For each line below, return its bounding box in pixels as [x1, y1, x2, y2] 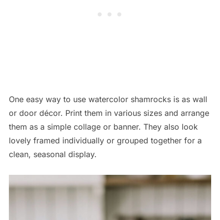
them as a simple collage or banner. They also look [8, 121, 198, 132]
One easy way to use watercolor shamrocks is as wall [8, 94, 207, 104]
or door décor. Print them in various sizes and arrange [8, 108, 209, 118]
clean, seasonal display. [8, 149, 97, 159]
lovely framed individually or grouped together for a [8, 135, 202, 145]
